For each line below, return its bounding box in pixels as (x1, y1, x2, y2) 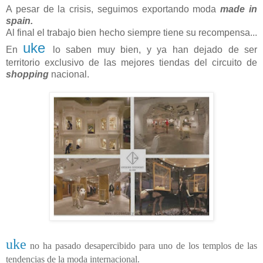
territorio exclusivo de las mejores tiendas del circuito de (6, 57, 257, 68)
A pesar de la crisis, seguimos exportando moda (6, 4, 221, 14)
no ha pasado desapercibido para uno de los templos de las (26, 240, 257, 251)
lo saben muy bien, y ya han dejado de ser (52, 44, 258, 55)
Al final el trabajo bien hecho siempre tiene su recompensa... (6, 27, 257, 38)
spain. (6, 15, 33, 26)
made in (220, 4, 258, 14)
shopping (6, 69, 49, 79)
